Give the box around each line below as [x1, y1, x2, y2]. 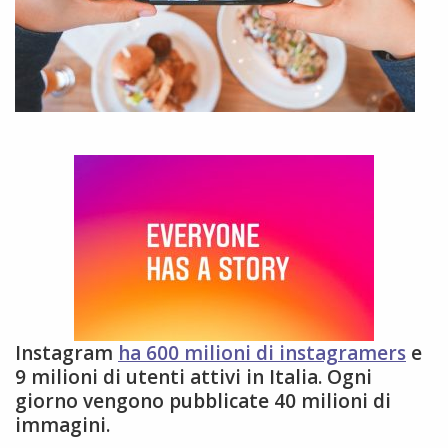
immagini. [15, 412, 110, 439]
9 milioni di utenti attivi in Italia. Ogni [15, 364, 372, 391]
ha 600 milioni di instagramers [118, 340, 406, 367]
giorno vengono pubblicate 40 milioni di [15, 388, 391, 415]
